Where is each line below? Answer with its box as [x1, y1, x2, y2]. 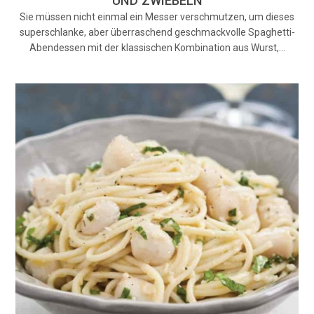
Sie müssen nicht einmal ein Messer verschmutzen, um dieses [20, 11, 294, 22]
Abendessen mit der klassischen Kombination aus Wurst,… [29, 42, 285, 53]
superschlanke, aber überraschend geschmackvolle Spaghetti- [19, 27, 295, 38]
